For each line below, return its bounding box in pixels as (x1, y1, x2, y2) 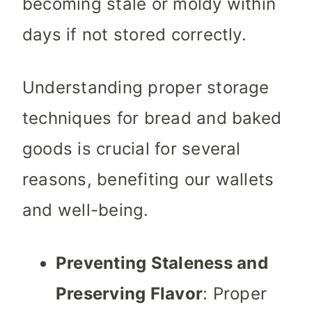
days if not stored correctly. (22, 24, 247, 45)
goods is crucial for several (22, 139, 241, 159)
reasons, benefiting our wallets (22, 169, 274, 190)
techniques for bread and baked (22, 108, 282, 129)
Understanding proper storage (22, 77, 270, 98)
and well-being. (22, 200, 149, 221)
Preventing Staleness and (56, 253, 268, 274)
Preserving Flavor (56, 283, 203, 304)
